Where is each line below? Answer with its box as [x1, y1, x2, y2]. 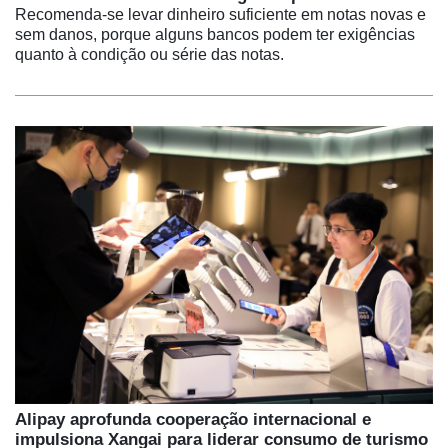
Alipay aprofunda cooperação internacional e [15, 410, 371, 430]
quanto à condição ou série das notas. [15, 45, 284, 63]
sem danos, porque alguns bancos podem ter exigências [15, 25, 415, 43]
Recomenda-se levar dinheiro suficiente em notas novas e [15, 5, 426, 23]
